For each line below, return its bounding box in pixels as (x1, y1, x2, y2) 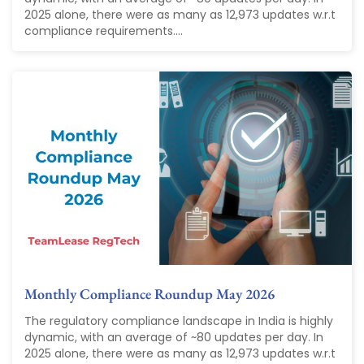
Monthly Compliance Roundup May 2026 (24, 284, 275, 304)
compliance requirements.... (24, 22, 183, 39)
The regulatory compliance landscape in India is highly (24, 313, 333, 330)
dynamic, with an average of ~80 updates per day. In (24, 329, 323, 346)
